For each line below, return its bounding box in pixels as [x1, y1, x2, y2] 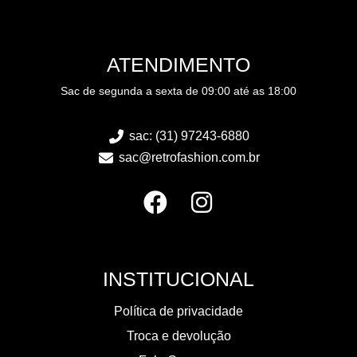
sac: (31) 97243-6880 [129, 129, 250, 143]
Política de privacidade [114, 304, 243, 319]
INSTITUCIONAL [103, 268, 254, 291]
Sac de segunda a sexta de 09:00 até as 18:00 [61, 84, 296, 97]
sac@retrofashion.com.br [119, 151, 261, 165]
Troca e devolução [126, 329, 231, 343]
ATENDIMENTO [107, 53, 250, 76]
